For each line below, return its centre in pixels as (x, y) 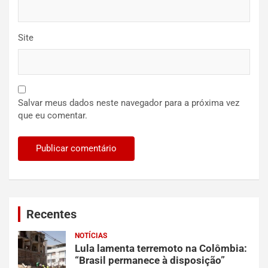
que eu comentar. (53, 116)
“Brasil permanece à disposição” (150, 261)
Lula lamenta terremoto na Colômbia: (161, 249)
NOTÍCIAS (91, 236)
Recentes (51, 214)
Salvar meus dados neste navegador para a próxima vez (129, 103)
